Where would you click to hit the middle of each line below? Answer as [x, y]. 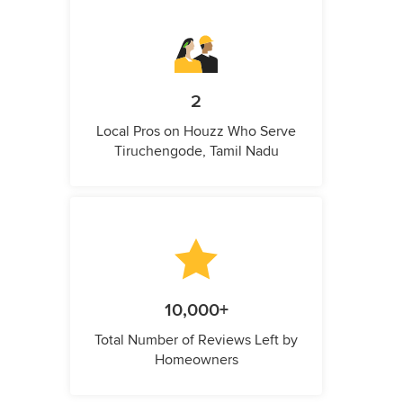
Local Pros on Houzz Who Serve [196, 131]
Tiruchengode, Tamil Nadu [196, 151]
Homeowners [196, 360]
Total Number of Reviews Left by [196, 340]
